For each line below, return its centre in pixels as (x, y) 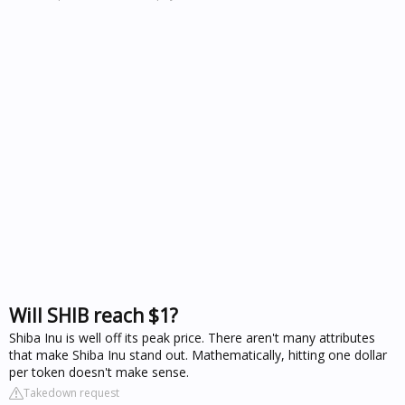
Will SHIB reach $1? (94, 316)
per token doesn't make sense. (99, 372)
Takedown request (71, 393)
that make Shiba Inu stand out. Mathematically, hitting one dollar (198, 355)
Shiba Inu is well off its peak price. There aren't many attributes (192, 338)
